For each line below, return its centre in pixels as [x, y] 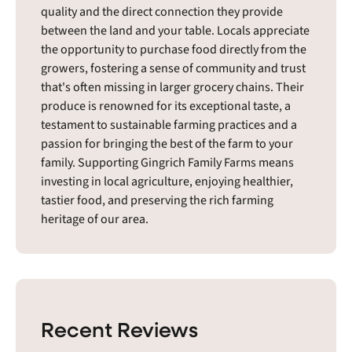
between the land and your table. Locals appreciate [175, 30]
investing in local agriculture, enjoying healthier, [167, 181]
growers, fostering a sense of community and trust [173, 68]
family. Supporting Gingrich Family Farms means [167, 162]
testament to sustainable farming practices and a [169, 125]
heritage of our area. [95, 219]
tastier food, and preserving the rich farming [157, 200]
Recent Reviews [119, 328]
